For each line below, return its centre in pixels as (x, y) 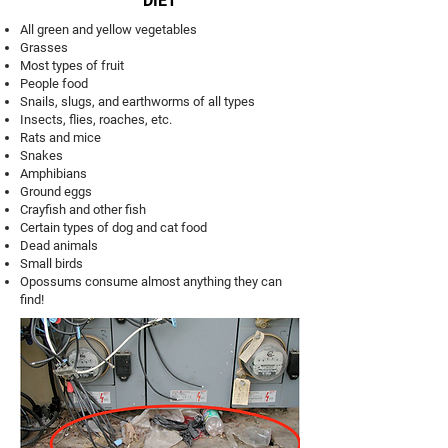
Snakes (41, 155)
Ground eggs (56, 191)
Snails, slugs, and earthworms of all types (137, 101)
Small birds (51, 263)
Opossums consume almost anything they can (151, 281)
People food (54, 83)
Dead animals (59, 245)
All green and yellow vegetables (108, 29)
